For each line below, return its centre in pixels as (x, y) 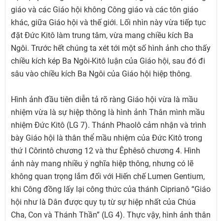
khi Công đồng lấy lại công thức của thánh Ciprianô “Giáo (111, 189)
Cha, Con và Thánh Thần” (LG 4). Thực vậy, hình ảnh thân (111, 215)
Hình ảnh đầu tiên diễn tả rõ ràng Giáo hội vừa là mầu (104, 100)
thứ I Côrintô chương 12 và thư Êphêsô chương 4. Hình (106, 151)
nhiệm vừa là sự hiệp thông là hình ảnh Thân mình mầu (108, 112)
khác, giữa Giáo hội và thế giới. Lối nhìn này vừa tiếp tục (108, 23)
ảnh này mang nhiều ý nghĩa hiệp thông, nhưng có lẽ (102, 164)
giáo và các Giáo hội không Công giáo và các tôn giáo (105, 10)
